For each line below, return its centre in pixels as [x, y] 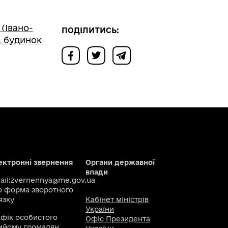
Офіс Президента [118, 219]
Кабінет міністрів [117, 199]
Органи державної [120, 162]
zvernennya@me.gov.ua [53, 180]
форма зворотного [39, 190]
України [100, 209]
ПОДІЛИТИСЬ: [90, 30]
